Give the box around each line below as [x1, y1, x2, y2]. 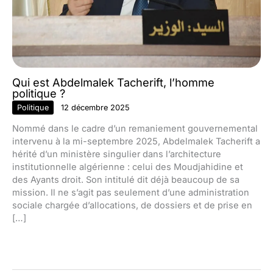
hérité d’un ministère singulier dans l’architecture [12, 148, 221, 160]
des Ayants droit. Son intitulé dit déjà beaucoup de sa [12, 174, 239, 185]
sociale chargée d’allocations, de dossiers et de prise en [12, 199, 252, 211]
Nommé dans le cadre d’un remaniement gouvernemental [12, 122, 258, 134]
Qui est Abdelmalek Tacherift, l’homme [12, 75, 214, 89]
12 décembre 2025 [61, 103, 130, 113]
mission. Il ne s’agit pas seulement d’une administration [12, 186, 249, 198]
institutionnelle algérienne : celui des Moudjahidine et [12, 161, 243, 172]
